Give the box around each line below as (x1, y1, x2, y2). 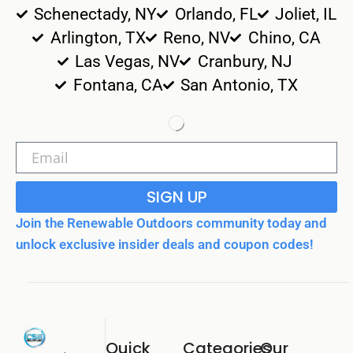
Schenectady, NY (34, 5, 158, 24)
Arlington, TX (50, 28, 146, 48)
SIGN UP (146, 186, 207, 209)
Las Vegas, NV (75, 52, 180, 72)
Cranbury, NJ (197, 52, 296, 72)
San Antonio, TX (180, 76, 298, 95)
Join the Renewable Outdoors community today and (16, 215, 327, 232)
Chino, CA (247, 28, 321, 48)
